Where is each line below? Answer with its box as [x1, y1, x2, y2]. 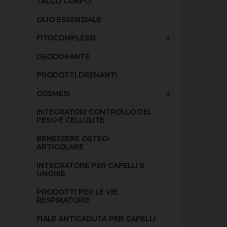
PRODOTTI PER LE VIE [36, 187, 118, 197]
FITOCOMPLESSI [36, 33, 96, 43]
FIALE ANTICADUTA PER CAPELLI [36, 214, 156, 223]
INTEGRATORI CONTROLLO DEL [36, 107, 152, 117]
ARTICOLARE [36, 142, 84, 152]
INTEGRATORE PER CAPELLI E [36, 161, 144, 170]
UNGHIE [36, 169, 65, 178]
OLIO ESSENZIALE [36, 15, 101, 24]
